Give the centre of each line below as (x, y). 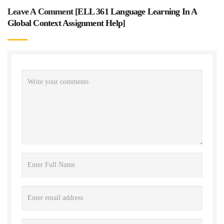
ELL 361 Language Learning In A (137, 11)
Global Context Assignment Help (65, 23)
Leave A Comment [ (43, 11)
